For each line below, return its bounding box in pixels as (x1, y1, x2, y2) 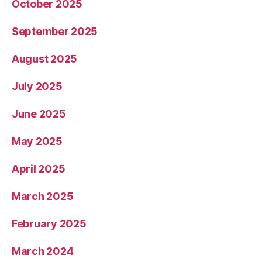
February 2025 (12, 218, 87, 230)
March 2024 (12, 245, 74, 258)
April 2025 (12, 163, 65, 175)
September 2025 (12, 25, 98, 38)
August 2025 (12, 53, 78, 65)
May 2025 (12, 135, 63, 148)
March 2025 (12, 190, 74, 203)
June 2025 (12, 108, 66, 120)
